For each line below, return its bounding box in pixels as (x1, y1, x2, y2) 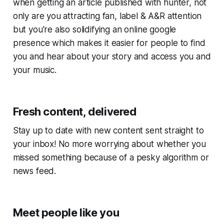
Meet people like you (12, 205, 119, 219)
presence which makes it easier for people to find (12, 37, 205, 48)
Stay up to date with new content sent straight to (12, 125, 204, 135)
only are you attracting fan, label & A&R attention (12, 10, 202, 21)
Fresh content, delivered (12, 104, 136, 118)
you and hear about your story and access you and (12, 51, 211, 61)
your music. (12, 64, 56, 75)
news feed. (12, 165, 56, 176)
